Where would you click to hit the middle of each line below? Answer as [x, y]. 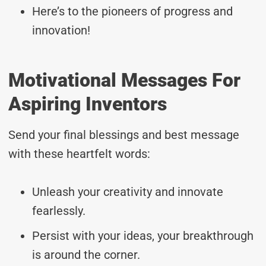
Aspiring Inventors [88, 104]
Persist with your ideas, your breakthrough [143, 235]
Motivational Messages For [124, 80]
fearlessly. [59, 210]
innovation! [61, 30]
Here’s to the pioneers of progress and [132, 11]
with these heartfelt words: [79, 153]
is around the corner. [86, 254]
